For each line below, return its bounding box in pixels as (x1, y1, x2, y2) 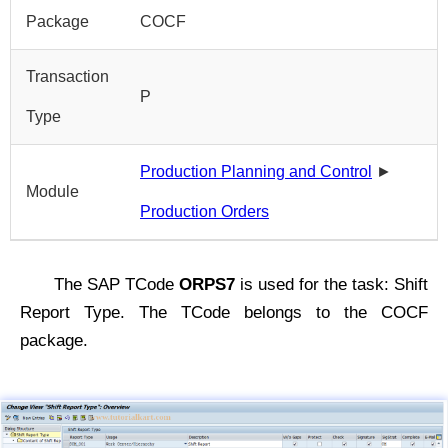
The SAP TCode (54, 275, 179, 294)
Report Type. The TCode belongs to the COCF (20, 303, 428, 322)
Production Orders (140, 203, 269, 220)
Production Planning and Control (140, 163, 372, 180)
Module (26, 183, 79, 200)
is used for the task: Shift (235, 275, 428, 294)
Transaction (26, 68, 109, 85)
